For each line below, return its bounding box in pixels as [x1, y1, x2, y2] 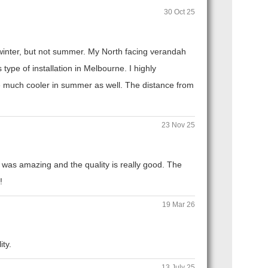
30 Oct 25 [164, 7, 195, 16]
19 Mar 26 [162, 200, 195, 209]
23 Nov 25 [162, 120, 195, 129]
